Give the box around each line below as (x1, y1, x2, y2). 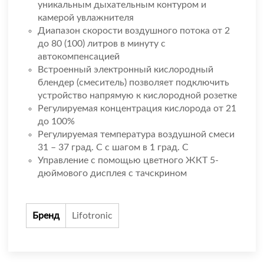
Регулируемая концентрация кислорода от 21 (38, 104, 236, 114)
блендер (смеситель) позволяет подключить (38, 78, 229, 88)
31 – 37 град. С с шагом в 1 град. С (38, 143, 189, 153)
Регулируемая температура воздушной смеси (38, 130, 235, 140)
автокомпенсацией (38, 52, 120, 62)
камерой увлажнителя (38, 13, 134, 23)
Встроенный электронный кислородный (38, 65, 213, 75)
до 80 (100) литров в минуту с (38, 39, 166, 49)
